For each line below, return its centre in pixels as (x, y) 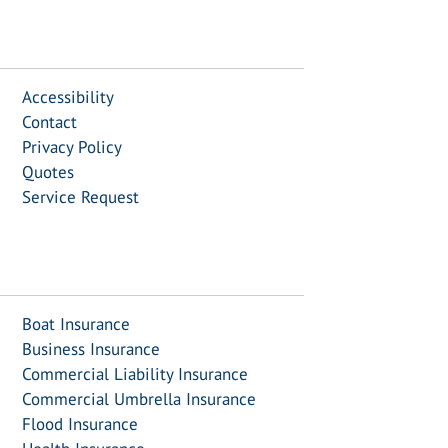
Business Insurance (90, 349)
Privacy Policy (71, 147)
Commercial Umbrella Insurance (138, 399)
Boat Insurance (75, 324)
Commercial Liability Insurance (134, 374)
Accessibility (67, 97)
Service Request (80, 197)
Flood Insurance (79, 424)
